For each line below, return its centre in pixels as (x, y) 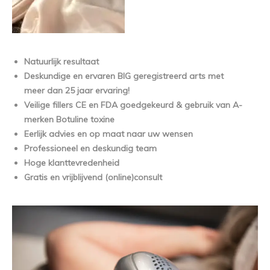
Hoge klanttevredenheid (72, 163)
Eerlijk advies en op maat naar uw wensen (108, 134)
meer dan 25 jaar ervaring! (77, 90)
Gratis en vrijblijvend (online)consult (93, 177)
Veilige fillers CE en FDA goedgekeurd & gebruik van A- (133, 105)
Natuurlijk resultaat (61, 61)
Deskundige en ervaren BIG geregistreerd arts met (124, 76)
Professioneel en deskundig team (90, 148)
